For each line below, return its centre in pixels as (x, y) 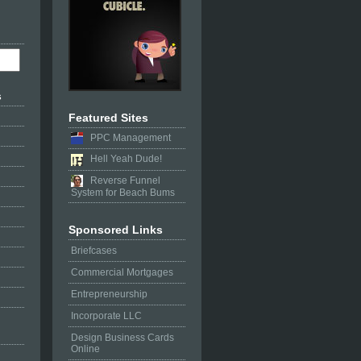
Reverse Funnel (122, 180)
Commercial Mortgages (122, 273)
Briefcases (94, 251)
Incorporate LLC (106, 316)
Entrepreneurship (109, 295)
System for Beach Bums (123, 193)
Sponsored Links (116, 230)
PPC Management (127, 138)
